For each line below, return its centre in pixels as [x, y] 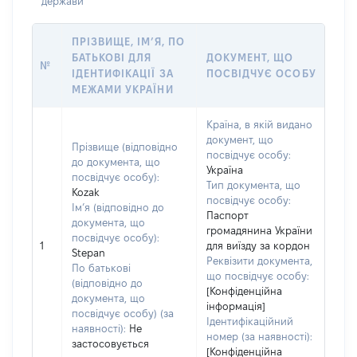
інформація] [236, 306]
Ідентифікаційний [250, 321]
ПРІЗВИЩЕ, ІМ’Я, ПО [128, 41]
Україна [225, 170]
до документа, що [116, 162]
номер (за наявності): [259, 336]
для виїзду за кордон [258, 245]
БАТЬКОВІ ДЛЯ [112, 57]
